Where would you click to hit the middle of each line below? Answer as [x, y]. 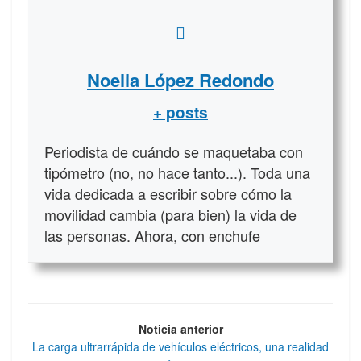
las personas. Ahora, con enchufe [152, 235]
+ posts [180, 112]
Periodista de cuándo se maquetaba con [174, 151]
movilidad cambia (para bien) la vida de [170, 214]
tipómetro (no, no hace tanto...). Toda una [177, 172]
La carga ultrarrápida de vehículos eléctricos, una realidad [180, 346]
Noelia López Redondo [180, 79]
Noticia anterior [180, 328]
